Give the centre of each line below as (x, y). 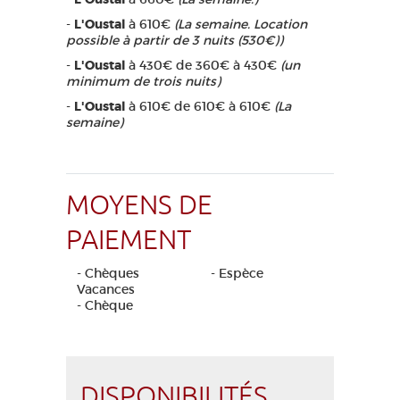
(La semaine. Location (241, 25)
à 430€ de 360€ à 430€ (203, 66)
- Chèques (108, 274)
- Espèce (237, 274)
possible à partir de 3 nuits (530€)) (175, 41)
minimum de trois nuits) (143, 82)
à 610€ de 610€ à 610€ (200, 107)
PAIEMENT (129, 241)
